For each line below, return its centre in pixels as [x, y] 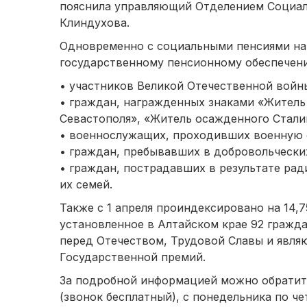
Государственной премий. [133, 257]
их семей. [86, 185]
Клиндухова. [95, 23]
